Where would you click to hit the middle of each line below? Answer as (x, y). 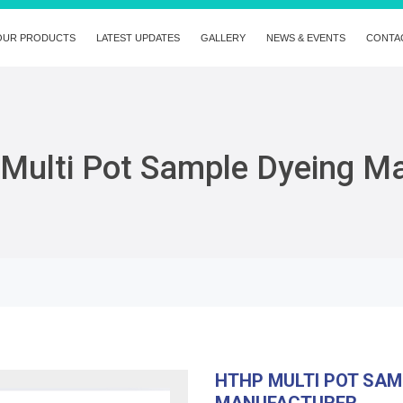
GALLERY (223, 38)
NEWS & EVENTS (306, 38)
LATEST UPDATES (138, 38)
